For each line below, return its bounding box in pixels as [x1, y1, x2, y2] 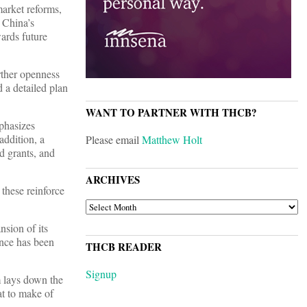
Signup [86, 267, 116, 282]
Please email [86, 132, 142, 147]
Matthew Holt [142, 132, 202, 147]
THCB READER [86, 239, 162, 255]
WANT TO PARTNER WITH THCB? [86, 105, 257, 121]
